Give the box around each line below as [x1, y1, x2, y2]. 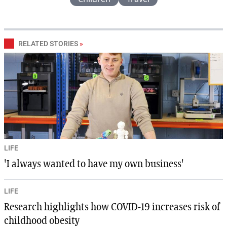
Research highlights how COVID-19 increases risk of [4, 202, 220, 213]
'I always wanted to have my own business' [4, 159, 184, 170]
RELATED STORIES [18, 40, 78, 48]
